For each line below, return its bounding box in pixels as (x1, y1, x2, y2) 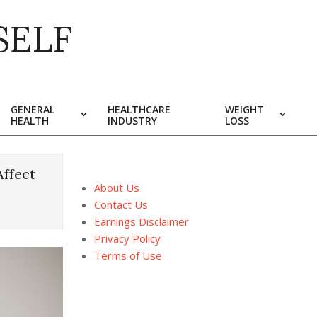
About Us (93, 180, 139, 195)
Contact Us (93, 197, 148, 212)
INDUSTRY (108, 114, 157, 127)
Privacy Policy (93, 231, 161, 246)
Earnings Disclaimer (93, 214, 189, 229)
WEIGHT (225, 103, 264, 116)
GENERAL (11, 103, 54, 116)
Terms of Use (93, 248, 162, 263)
